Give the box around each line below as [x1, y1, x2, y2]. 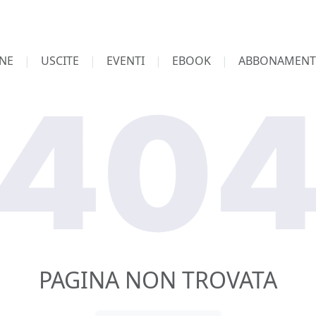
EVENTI [106, 53, 145, 68]
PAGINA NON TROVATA [39, 265, 277, 295]
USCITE [40, 53, 79, 68]
